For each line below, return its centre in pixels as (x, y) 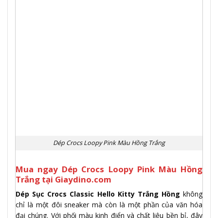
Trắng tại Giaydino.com (64, 180)
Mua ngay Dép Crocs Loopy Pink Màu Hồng (109, 169)
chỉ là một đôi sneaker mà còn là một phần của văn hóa (109, 204)
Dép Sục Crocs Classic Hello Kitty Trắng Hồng (99, 194)
